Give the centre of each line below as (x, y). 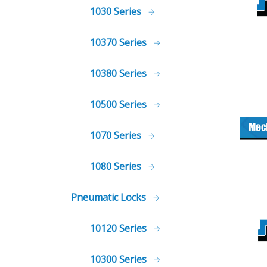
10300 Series (119, 259)
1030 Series (117, 11)
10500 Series (119, 104)
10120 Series (119, 228)
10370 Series (119, 42)
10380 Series (119, 73)
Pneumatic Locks (110, 197)
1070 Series (117, 135)
